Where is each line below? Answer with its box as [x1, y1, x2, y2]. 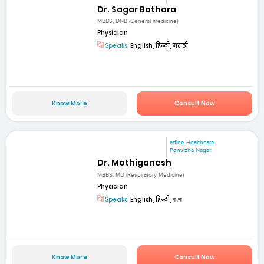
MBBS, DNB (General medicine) [97, 17, 179, 25]
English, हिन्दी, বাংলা [129, 194, 183, 204]
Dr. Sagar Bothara [97, 3, 177, 15]
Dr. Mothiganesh [97, 157, 172, 169]
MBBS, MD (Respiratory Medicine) [97, 171, 184, 179]
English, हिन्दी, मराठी [129, 41, 189, 50]
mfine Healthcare [170, 139, 215, 147]
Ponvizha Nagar [170, 147, 212, 154]
